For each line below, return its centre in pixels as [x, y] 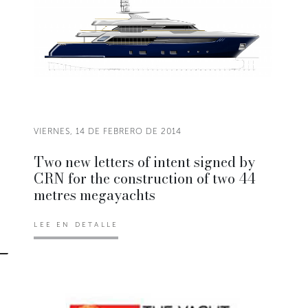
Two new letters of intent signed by [145, 162]
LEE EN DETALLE [76, 224]
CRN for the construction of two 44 [145, 178]
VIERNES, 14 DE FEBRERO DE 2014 [108, 131]
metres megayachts [95, 195]
